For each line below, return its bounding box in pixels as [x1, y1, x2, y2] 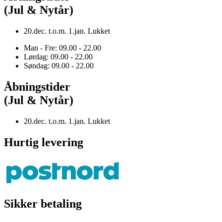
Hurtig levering [4, 136, 83, 149]
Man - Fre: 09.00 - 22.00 [24, 44, 101, 53]
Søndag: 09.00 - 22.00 [24, 61, 94, 70]
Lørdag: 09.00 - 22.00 [24, 53, 93, 61]
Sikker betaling [4, 197, 82, 210]
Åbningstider [4, 80, 70, 94]
